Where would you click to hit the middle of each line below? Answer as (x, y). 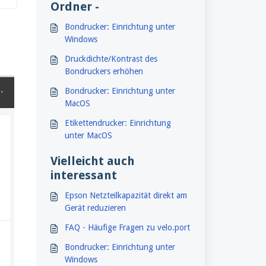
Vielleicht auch (92, 161)
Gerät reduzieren (95, 208)
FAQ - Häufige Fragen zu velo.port (127, 227)
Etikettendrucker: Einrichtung (118, 123)
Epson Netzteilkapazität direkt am (126, 195)
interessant (83, 175)
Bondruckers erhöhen (104, 71)
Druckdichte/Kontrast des (111, 59)
